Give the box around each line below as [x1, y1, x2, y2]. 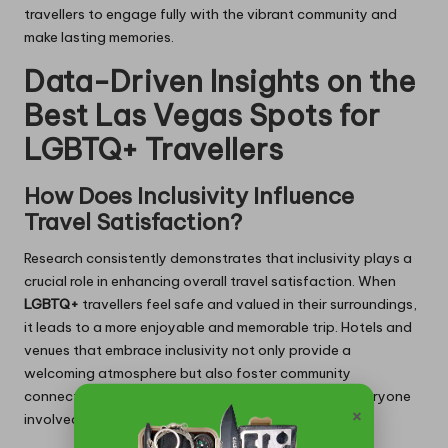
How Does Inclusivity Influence [24, 181, 354, 210]
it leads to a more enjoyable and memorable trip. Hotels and [24, 317, 412, 336]
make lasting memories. [24, 27, 174, 46]
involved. [24, 409, 83, 428]
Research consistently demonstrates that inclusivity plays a [24, 248, 412, 267]
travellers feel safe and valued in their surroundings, [79, 294, 417, 313]
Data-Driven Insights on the [24, 62, 416, 100]
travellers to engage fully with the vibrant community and [24, 4, 397, 23]
